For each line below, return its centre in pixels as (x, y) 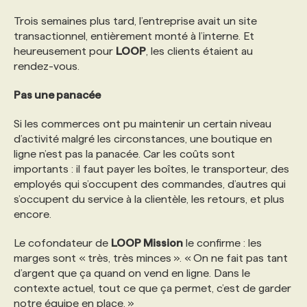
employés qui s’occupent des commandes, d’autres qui (150, 184)
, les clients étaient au (199, 51)
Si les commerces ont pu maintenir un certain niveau (143, 124)
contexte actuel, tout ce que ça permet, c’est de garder (152, 288)
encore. (33, 214)
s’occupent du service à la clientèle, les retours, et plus (149, 199)
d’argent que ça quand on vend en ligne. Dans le (132, 273)
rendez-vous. (47, 66)
